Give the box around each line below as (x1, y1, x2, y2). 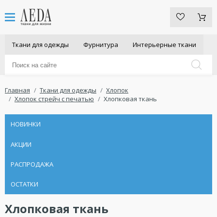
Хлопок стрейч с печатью (15, 94, 94, 104)
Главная (5, 86, 30, 95)
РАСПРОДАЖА (10, 159, 53, 169)
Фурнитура (83, 40, 118, 49)
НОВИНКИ (10, 120, 41, 129)
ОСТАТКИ (10, 180, 38, 188)
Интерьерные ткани (133, 40, 196, 49)
